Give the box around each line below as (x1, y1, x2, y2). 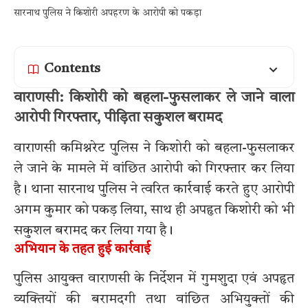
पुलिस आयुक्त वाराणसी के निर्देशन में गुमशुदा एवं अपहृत (14, 272, 294, 286)
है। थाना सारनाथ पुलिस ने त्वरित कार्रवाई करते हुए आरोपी (14, 182, 294, 197)
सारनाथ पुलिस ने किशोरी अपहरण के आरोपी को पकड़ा (14, 8, 201, 19)
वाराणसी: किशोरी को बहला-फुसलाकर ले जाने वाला (14, 91, 294, 106)
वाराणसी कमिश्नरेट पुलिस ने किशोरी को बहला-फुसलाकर (14, 141, 294, 155)
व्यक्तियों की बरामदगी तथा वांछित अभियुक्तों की (14, 292, 294, 307)
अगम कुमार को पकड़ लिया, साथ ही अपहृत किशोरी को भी (14, 203, 294, 217)
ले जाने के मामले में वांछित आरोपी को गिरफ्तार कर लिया (14, 162, 294, 176)
